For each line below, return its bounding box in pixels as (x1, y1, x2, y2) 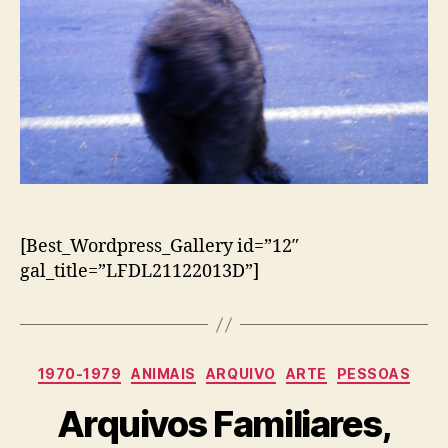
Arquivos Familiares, (56, 401, 392, 446)
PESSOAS (336, 365, 411, 383)
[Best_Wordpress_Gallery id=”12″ (20, 235, 299, 259)
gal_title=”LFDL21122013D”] (20, 260, 259, 284)
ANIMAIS (131, 365, 196, 383)
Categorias (223, 359, 312, 381)
